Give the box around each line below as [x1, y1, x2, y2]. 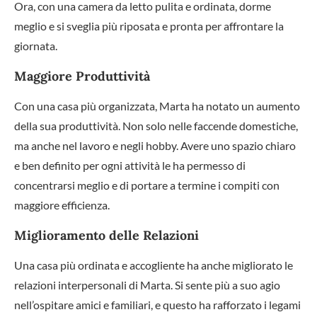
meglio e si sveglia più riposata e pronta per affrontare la [14, 18, 284, 33]
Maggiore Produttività [14, 67, 150, 84]
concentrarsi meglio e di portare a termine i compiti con [14, 178, 279, 192]
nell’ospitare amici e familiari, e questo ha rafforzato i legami [14, 297, 301, 311]
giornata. [14, 38, 57, 52]
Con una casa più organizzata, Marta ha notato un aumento [14, 98, 300, 113]
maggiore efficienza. [14, 197, 110, 212]
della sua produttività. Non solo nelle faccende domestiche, [14, 118, 298, 132]
